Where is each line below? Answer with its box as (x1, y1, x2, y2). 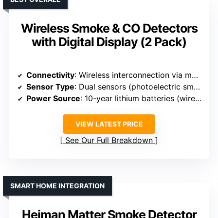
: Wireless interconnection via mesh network (74, 70, 192, 80)
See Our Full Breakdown (65, 135, 153, 145)
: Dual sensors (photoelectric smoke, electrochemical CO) (74, 82, 194, 92)
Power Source (26, 93, 80, 104)
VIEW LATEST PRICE (75, 120, 143, 128)
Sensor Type (26, 82, 74, 92)
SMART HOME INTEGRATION (10, 182, 105, 190)
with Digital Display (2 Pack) (32, 35, 186, 50)
